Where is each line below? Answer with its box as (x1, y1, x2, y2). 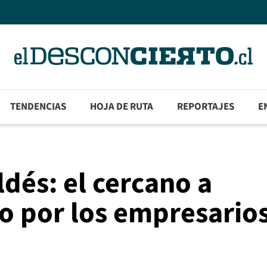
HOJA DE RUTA (90, 100, 154, 114)
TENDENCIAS (10, 100, 67, 114)
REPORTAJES (177, 100, 235, 114)
